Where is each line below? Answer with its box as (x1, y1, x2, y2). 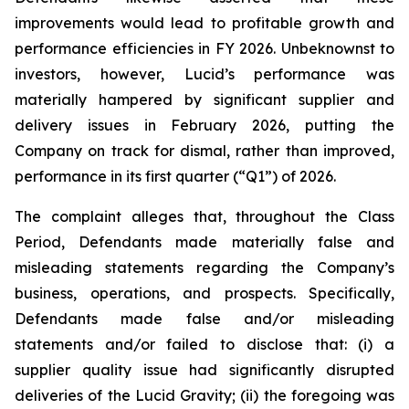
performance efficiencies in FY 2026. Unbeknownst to (15, 39, 394, 58)
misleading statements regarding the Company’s (15, 258, 394, 277)
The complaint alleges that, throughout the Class (15, 207, 394, 225)
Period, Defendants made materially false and (15, 233, 394, 251)
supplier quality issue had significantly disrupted (15, 361, 394, 379)
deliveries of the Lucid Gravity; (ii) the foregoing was (15, 386, 394, 404)
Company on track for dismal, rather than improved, (15, 142, 394, 160)
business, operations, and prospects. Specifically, (15, 284, 394, 302)
